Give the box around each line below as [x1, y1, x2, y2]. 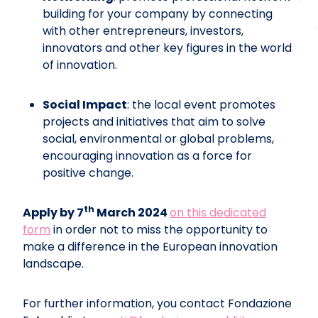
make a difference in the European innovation [23, 238, 278, 255]
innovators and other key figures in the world [43, 39, 292, 56]
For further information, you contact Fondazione [23, 295, 292, 312]
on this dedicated [170, 204, 266, 221]
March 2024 [94, 204, 170, 221]
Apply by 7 [23, 204, 84, 221]
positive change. [43, 164, 133, 181]
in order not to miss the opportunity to [50, 221, 268, 238]
